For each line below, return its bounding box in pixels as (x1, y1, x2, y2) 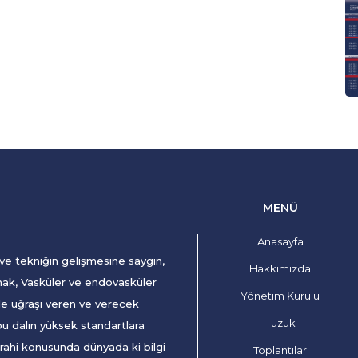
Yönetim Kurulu (241, 289, 320, 303)
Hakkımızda (249, 262, 312, 276)
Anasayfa (257, 235, 304, 249)
